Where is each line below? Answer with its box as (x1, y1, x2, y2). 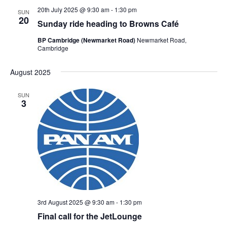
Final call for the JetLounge (37, 210, 142, 222)
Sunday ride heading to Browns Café (37, 18, 179, 29)
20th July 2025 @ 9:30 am (37, 5, 109, 14)
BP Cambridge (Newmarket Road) (37, 35, 137, 45)
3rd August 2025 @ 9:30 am (37, 198, 115, 206)
